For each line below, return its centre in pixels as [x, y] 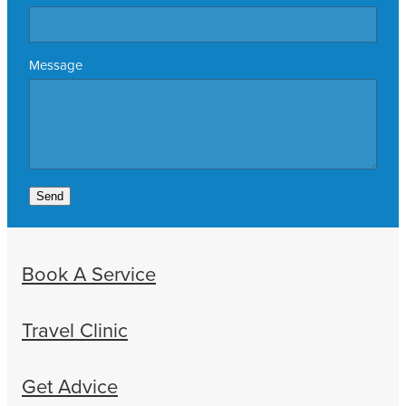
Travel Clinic [75, 330]
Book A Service [89, 274]
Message [56, 65]
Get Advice [70, 386]
